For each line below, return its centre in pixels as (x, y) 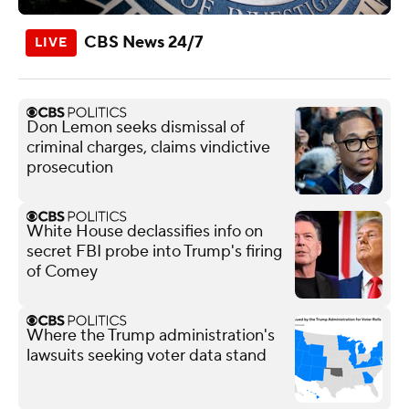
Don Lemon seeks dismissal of (136, 127)
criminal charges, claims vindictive (148, 147)
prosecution (70, 167)
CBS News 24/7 (144, 42)
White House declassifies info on (145, 231)
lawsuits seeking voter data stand (147, 355)
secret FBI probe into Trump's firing (154, 251)
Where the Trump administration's (151, 335)
